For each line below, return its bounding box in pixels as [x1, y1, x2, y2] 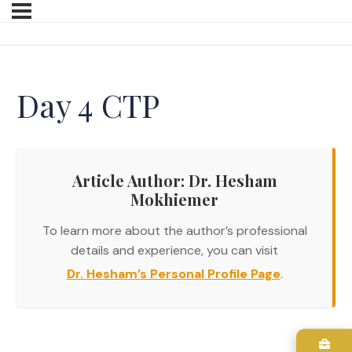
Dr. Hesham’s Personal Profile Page [66, 266, 280, 283]
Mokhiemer [130, 189, 218, 211]
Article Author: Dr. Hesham [71, 170, 277, 192]
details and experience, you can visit [71, 242, 278, 259]
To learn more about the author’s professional [42, 222, 307, 240]
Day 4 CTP [16, 84, 159, 126]
